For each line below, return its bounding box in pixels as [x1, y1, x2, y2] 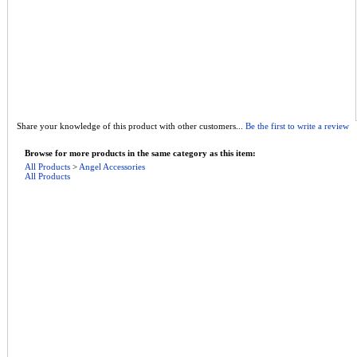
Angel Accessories [79, 162, 145, 171]
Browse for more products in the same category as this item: [25, 148, 256, 158]
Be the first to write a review [245, 121, 349, 131]
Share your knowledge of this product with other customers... [17, 121, 245, 131]
